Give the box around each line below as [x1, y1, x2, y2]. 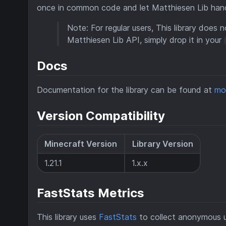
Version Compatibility [37, 108, 165, 124]
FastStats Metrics [37, 185, 144, 200]
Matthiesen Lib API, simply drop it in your [67, 35, 224, 45]
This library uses [37, 211, 99, 222]
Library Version [132, 139, 193, 149]
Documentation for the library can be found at [37, 85, 214, 95]
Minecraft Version [44, 139, 118, 149]
